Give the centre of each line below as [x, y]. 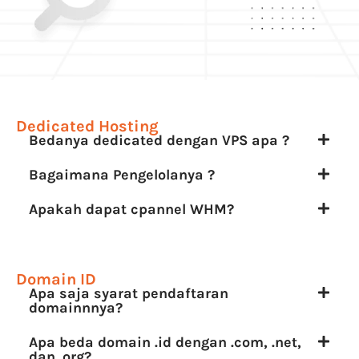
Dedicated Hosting [87, 126]
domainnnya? [76, 307]
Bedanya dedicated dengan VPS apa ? [159, 140]
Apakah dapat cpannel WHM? [131, 209]
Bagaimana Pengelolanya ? [122, 174]
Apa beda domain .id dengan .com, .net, [165, 342]
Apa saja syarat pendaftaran [129, 293]
